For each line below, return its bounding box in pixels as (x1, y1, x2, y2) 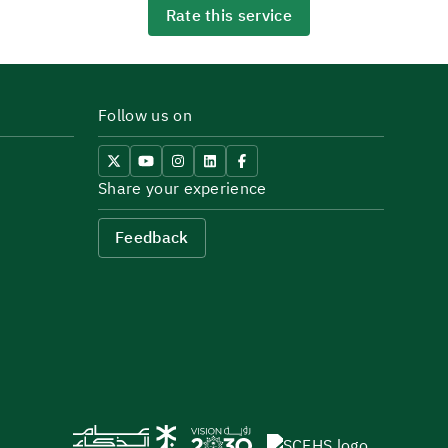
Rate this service (165, 4, 292, 28)
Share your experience (98, 177, 267, 201)
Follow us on (98, 104, 192, 128)
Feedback (115, 226, 189, 250)
